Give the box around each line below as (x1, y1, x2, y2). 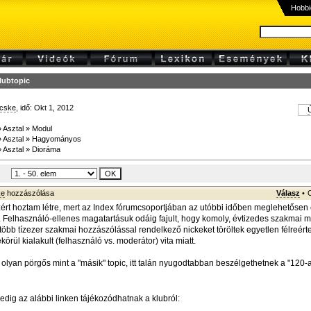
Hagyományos (32, 135, 81, 143)
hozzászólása (5, 189, 54, 197)
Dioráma (32, 145, 60, 153)
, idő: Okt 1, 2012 (16, 103, 74, 112)
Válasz (276, 189, 300, 197)
